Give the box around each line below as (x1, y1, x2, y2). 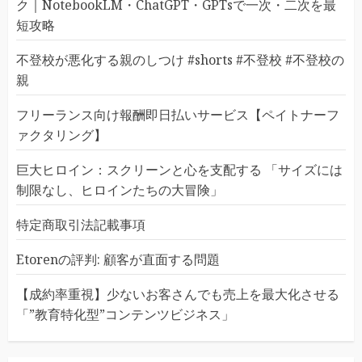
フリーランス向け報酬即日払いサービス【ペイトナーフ (16, 106, 339, 124)
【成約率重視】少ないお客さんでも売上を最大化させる (16, 285, 339, 303)
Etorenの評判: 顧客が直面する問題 (16, 250, 220, 268)
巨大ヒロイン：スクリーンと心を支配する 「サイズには (16, 161, 343, 179)
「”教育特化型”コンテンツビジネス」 (16, 305, 234, 323)
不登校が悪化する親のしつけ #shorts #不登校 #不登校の (16, 51, 344, 69)
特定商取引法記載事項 (16, 216, 145, 234)
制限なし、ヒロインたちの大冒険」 (16, 181, 223, 199)
